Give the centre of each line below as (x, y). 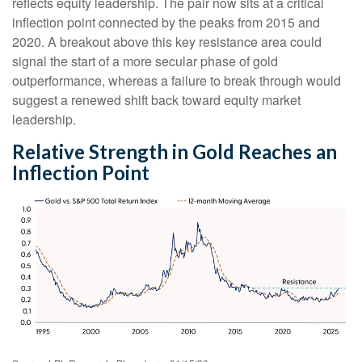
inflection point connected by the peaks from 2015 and (166, 22)
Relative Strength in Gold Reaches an (175, 151)
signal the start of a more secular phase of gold (145, 61)
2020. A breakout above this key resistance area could (167, 41)
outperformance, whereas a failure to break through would (177, 80)
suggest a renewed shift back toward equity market (156, 99)
